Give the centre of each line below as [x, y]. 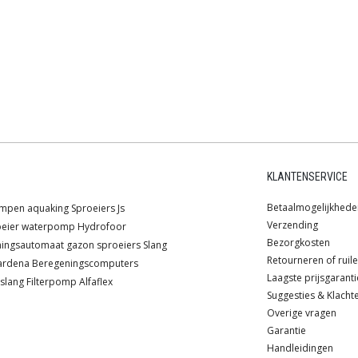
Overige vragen [302, 313]
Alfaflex [96, 282]
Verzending [292, 225]
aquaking [48, 209]
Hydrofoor [102, 227]
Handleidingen [300, 348]
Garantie [286, 331]
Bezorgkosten [298, 243]
